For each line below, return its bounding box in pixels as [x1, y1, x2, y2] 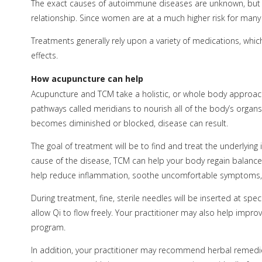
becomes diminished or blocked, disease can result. [30, 117, 228, 129]
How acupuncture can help [30, 73, 143, 84]
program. [30, 221, 65, 233]
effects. [30, 50, 58, 61]
